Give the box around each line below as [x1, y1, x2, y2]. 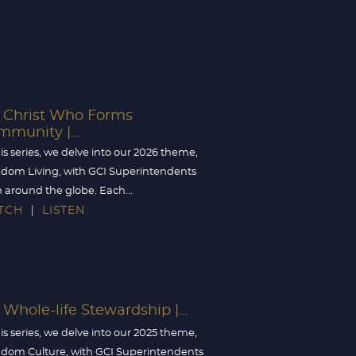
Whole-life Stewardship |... [3, 304, 188, 319]
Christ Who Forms [3, 109, 133, 124]
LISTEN [42, 205, 85, 217]
